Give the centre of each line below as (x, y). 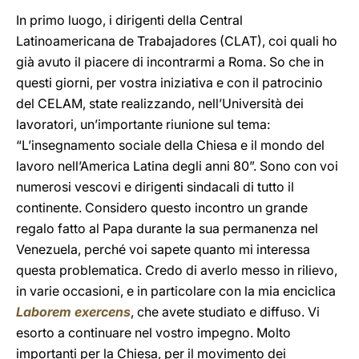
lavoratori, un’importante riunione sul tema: (143, 124)
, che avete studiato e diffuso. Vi (225, 312)
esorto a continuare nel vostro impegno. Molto (153, 333)
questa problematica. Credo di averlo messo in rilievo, (177, 270)
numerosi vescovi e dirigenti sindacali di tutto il (155, 187)
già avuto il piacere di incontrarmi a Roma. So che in (170, 62)
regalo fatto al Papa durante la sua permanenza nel (167, 228)
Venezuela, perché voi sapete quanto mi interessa (163, 249)
